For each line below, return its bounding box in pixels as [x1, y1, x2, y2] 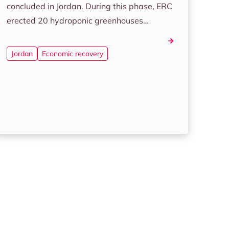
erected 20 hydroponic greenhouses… [7, 15, 149, 26]
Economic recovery [42, 49, 104, 58]
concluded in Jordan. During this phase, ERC [7, 1, 173, 11]
